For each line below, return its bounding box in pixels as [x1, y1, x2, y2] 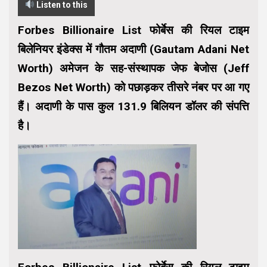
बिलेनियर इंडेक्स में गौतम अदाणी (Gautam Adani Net [18, 42, 249, 56]
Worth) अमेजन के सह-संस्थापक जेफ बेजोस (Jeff [18, 61, 249, 75]
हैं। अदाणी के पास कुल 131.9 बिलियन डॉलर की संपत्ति [18, 99, 249, 113]
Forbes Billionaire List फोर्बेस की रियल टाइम [18, 23, 249, 37]
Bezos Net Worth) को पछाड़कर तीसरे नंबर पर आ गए [18, 80, 249, 94]
